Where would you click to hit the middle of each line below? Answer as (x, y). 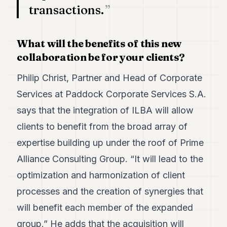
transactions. (67, 10)
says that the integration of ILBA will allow (105, 110)
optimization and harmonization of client (101, 175)
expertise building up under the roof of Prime (110, 143)
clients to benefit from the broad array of (102, 126)
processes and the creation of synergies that (110, 191)
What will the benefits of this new (99, 43)
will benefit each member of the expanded (105, 207)
